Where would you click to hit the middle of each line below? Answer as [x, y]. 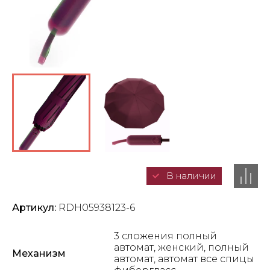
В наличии [191, 176]
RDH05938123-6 [96, 208]
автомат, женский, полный [182, 248]
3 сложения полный [166, 236]
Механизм [39, 253]
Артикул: [34, 208]
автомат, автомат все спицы [184, 259]
